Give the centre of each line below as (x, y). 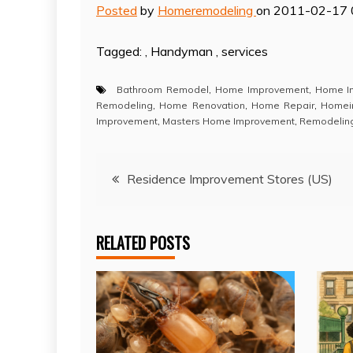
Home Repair (283, 105)
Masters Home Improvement (229, 121)
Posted (117, 10)
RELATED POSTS (143, 242)
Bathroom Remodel (163, 89)
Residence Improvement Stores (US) (230, 178)
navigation (143, 215)
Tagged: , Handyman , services (182, 51)
